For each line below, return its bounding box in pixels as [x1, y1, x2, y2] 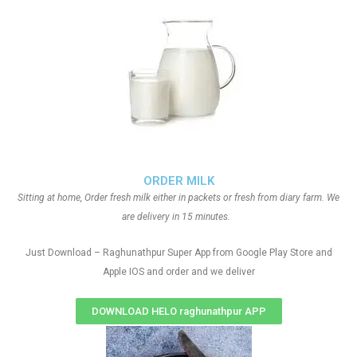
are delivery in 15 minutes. [122, 211, 235, 222]
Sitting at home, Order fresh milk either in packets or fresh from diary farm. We [18, 192, 339, 203]
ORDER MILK [143, 174, 214, 188]
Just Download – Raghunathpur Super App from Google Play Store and [25, 247, 332, 258]
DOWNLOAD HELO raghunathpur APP [91, 305, 266, 317]
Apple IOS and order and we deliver [102, 266, 255, 277]
